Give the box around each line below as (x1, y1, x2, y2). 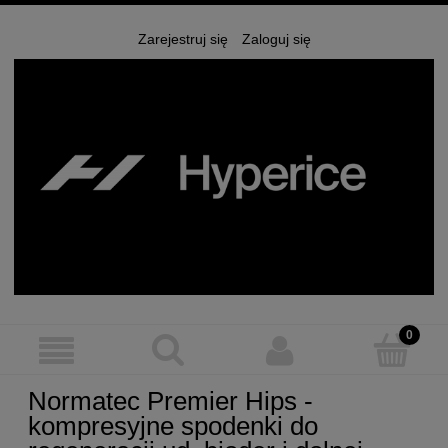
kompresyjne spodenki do (28, 411, 318, 442)
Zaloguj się (241, 30, 311, 47)
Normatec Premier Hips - (28, 386, 313, 417)
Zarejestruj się (137, 30, 228, 47)
